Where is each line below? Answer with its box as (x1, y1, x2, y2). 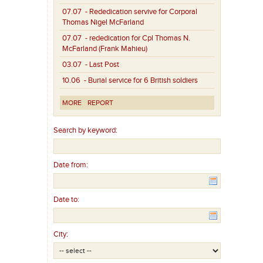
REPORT (87, 99, 114, 107)
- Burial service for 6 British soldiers (80, 76, 198, 86)
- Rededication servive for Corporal (82, 7, 198, 17)
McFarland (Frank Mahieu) (62, 44, 148, 54)
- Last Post (82, 60, 120, 70)
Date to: (53, 195, 80, 205)
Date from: (53, 160, 89, 170)
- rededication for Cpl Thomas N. (82, 33, 191, 43)
